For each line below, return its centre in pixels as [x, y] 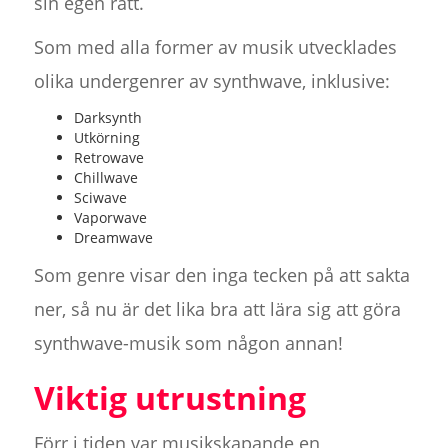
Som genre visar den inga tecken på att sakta [221, 275]
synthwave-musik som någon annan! [188, 343]
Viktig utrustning [169, 398]
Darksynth [107, 118]
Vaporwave [110, 218]
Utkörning [106, 138]
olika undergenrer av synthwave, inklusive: [211, 81]
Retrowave [108, 158]
